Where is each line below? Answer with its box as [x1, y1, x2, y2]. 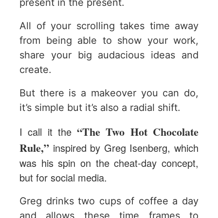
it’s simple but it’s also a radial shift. [19, 101, 181, 113]
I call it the [19, 124, 77, 139]
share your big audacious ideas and [19, 49, 199, 61]
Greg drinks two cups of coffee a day [19, 195, 199, 207]
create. [19, 63, 52, 75]
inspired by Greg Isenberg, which [49, 140, 199, 155]
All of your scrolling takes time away [19, 19, 199, 32]
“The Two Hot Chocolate [77, 123, 199, 140]
